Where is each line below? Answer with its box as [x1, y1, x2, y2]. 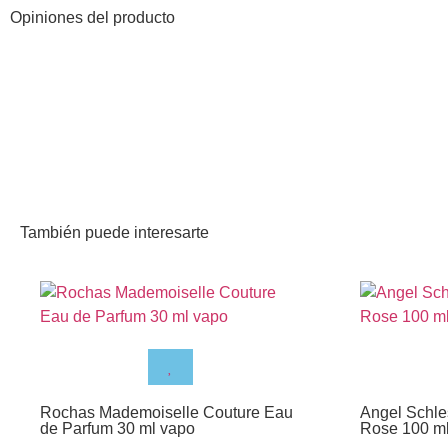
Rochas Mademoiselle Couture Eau [40, 403, 293, 421]
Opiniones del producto [10, 8, 175, 26]
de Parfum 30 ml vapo [40, 419, 195, 437]
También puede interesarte [20, 223, 209, 241]
